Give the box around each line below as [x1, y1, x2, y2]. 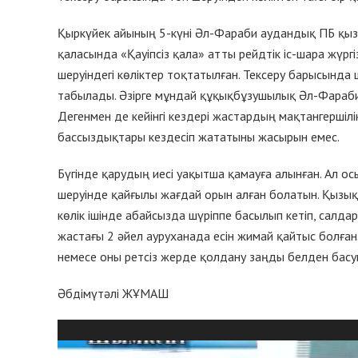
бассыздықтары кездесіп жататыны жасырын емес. [58, 129, 340, 145]
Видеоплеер [57, 321, 125, 338]
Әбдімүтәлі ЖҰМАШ [58, 285, 169, 302]
